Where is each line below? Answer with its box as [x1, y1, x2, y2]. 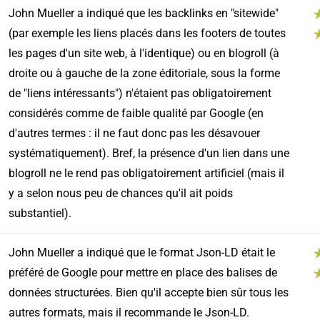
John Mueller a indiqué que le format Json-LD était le [8, 246, 275, 260]
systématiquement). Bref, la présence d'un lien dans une [8, 146, 289, 161]
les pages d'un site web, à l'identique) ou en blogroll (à [8, 46, 279, 61]
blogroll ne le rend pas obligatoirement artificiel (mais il [8, 166, 284, 181]
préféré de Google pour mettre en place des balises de [8, 266, 277, 280]
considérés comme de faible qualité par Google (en [8, 106, 264, 121]
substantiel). [8, 206, 71, 221]
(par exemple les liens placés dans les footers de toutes [8, 26, 286, 41]
